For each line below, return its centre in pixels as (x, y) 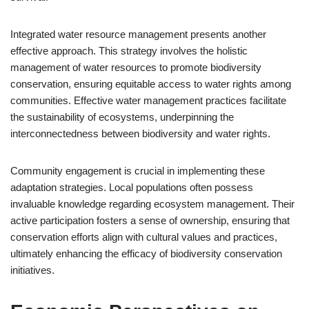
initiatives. (32, 270)
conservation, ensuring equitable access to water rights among (151, 84)
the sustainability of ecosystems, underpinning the (122, 117)
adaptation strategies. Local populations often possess (132, 187)
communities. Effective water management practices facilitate (148, 100)
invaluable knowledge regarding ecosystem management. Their (152, 204)
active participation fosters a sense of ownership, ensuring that (150, 220)
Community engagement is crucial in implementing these (138, 171)
